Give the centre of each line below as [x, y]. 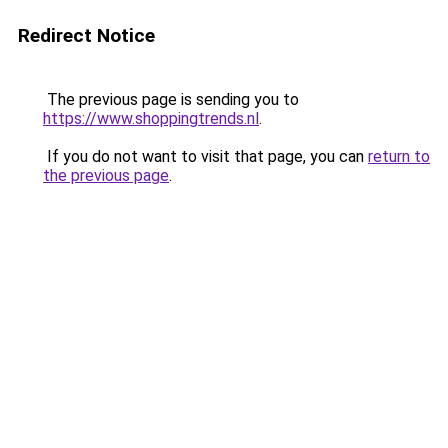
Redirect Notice [86, 35]
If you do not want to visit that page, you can [205, 156]
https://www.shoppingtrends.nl [151, 118]
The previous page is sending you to [171, 99]
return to [399, 156]
